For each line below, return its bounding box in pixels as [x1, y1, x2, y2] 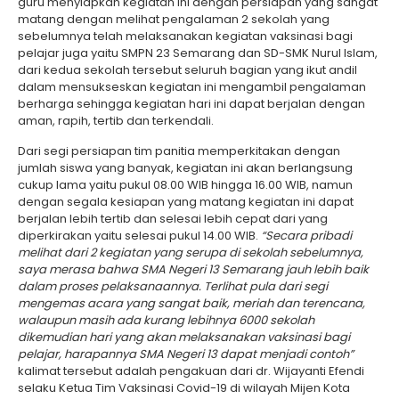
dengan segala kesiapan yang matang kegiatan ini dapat [18, 193, 354, 210]
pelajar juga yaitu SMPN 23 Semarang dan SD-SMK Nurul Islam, [18, 45, 378, 61]
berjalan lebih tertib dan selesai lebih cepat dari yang [18, 210, 328, 227]
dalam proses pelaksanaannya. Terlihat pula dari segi [18, 278, 328, 295]
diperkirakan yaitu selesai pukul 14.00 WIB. [18, 227, 261, 244]
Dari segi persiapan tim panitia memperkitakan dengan [18, 142, 340, 159]
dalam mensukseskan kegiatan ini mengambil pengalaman [18, 78, 366, 95]
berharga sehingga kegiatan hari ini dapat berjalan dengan [18, 95, 365, 112]
